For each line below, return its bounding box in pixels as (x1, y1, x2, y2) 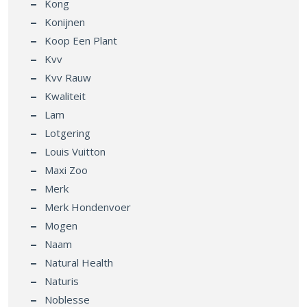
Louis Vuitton (45, 145, 106, 159)
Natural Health (45, 256, 113, 270)
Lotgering (45, 126, 90, 140)
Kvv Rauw (45, 71, 91, 85)
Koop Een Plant (45, 34, 117, 48)
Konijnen (45, 15, 85, 29)
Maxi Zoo (45, 163, 88, 177)
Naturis (45, 274, 79, 288)
